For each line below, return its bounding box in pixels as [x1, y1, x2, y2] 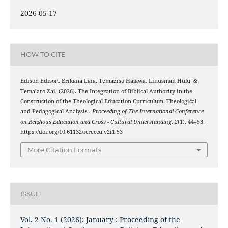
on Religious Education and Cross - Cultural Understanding [20, 118, 172, 125]
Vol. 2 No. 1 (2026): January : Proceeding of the [20, 215, 180, 225]
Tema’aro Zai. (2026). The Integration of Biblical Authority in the [20, 87, 192, 95]
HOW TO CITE [20, 50, 66, 59]
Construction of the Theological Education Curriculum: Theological [20, 97, 196, 105]
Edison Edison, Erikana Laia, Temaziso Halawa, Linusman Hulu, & [20, 77, 197, 84]
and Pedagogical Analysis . [20, 107, 92, 115]
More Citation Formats [27, 146, 101, 154]
